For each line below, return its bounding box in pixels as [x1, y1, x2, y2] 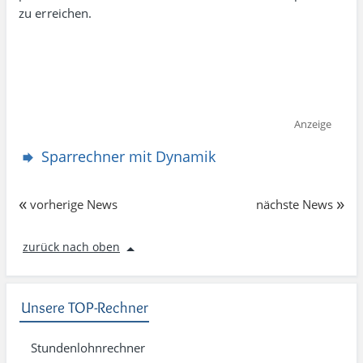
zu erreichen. [19, 5, 92, 21]
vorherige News [30, 196, 117, 212]
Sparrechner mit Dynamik [41, 147, 216, 166]
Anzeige [293, 117, 331, 131]
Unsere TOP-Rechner [21, 298, 148, 317]
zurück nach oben [23, 240, 120, 254]
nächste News [256, 196, 333, 212]
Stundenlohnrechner [31, 340, 145, 356]
